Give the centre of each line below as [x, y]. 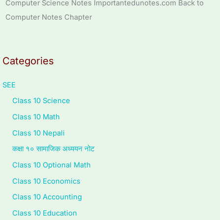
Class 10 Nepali [39, 133]
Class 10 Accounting [47, 197]
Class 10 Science [41, 101]
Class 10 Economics [46, 181]
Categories [28, 61]
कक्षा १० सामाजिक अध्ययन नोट [54, 149]
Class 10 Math [36, 117]
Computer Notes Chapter [49, 17]
